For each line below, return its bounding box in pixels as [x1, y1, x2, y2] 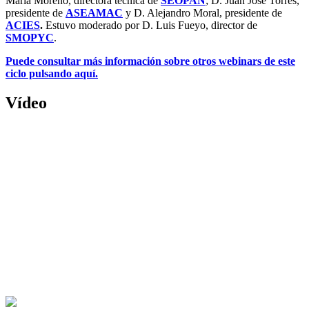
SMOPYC [6, 31, 54, 43]
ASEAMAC [66, 6, 123, 19]
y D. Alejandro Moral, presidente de [123, 6, 282, 19]
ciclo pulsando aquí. [6, 67, 98, 79]
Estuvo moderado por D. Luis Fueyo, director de [43, 19, 257, 31]
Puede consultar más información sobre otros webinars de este [6, 54, 295, 67]
